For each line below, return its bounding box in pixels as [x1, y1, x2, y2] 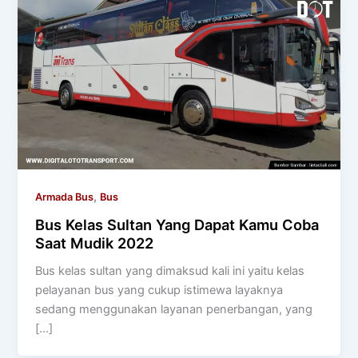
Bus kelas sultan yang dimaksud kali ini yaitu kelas [35, 264, 305, 279]
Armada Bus [35, 190, 94, 203]
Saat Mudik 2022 [35, 234, 154, 253]
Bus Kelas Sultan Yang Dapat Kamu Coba [35, 216, 320, 234]
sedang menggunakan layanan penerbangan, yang [35, 302, 313, 317]
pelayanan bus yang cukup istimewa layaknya [35, 283, 284, 298]
